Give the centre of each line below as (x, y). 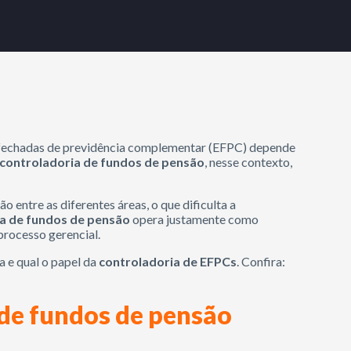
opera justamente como (195, 219)
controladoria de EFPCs (168, 261)
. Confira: (261, 261)
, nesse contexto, (249, 162)
